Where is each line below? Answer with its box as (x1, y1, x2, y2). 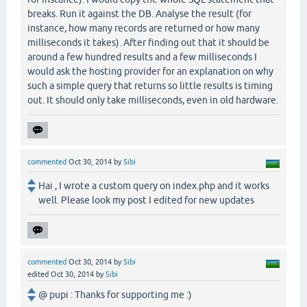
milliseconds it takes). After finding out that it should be (27, 36, 269, 48)
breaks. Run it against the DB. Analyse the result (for (27, 8, 251, 19)
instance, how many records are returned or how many (27, 22, 260, 34)
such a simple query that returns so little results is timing (27, 79, 273, 91)
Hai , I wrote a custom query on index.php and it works (38, 180, 269, 191)
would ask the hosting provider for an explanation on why (27, 65, 273, 77)
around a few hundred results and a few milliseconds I (27, 51, 257, 62)
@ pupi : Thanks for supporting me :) (38, 288, 192, 300)
